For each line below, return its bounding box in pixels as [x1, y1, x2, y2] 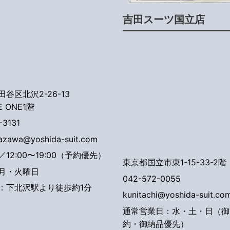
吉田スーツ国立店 [123, 13, 205, 26]
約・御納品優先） [123, 218, 188, 229]
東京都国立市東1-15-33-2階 [123, 157, 226, 168]
